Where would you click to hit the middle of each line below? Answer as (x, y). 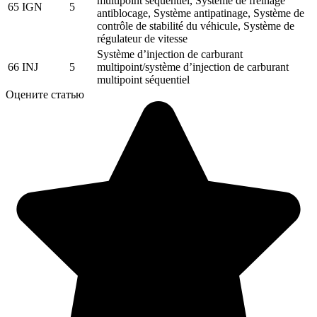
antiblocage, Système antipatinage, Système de (201, 13)
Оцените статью (45, 94)
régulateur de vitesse (142, 38)
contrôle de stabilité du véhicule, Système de (196, 25)
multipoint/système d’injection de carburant (193, 67)
